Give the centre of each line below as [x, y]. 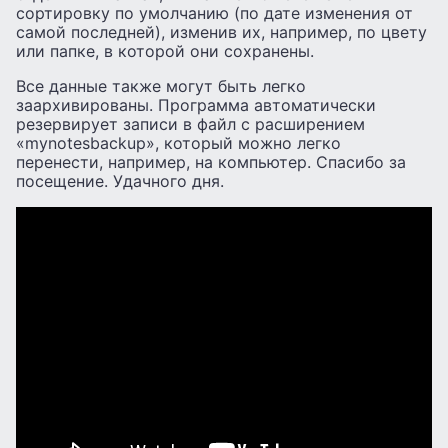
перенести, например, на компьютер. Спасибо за [211, 162]
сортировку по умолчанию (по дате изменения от [214, 13]
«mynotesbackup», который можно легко [178, 143]
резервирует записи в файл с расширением [190, 124]
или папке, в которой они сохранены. [165, 51]
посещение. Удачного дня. [120, 181]
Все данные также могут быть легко [161, 86]
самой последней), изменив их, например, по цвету [221, 32]
